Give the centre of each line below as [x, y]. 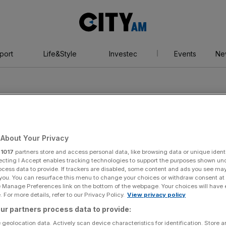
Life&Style [60, 54]
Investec [123, 54]
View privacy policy [156, 194]
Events [185, 54]
